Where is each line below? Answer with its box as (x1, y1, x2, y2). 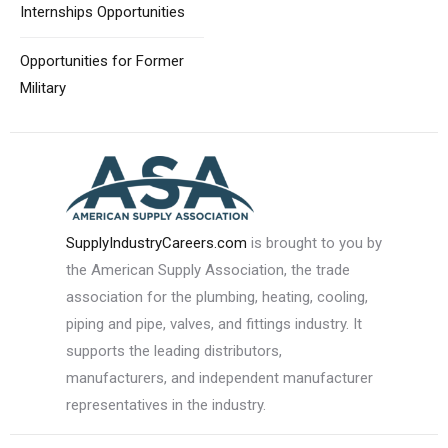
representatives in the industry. (65, 395, 266, 414)
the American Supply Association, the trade (65, 260, 350, 279)
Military (20, 78, 66, 97)
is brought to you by (246, 233, 382, 252)
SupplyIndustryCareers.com (65, 233, 247, 252)
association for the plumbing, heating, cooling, (65, 287, 368, 306)
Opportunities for (20, 51, 132, 70)
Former (132, 51, 184, 70)
